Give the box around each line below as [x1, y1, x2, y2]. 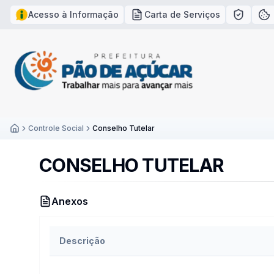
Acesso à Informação [28, 9, 119, 20]
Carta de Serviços [144, 9, 220, 20]
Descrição [59, 235, 105, 246]
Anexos [51, 195, 88, 207]
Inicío [9, 133, 30, 144]
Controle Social [28, 124, 84, 133]
